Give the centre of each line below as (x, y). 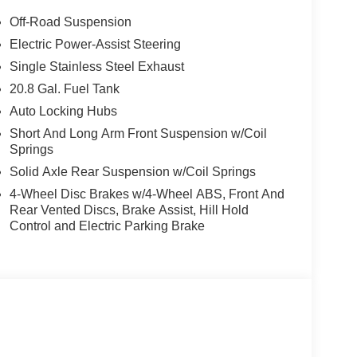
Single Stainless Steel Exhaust (96, 66)
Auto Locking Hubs (63, 111)
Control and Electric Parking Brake (107, 226)
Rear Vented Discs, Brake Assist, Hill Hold (129, 210)
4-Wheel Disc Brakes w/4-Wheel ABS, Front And (147, 194)
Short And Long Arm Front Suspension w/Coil (138, 133)
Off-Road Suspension (70, 22)
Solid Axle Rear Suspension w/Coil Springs (132, 171)
